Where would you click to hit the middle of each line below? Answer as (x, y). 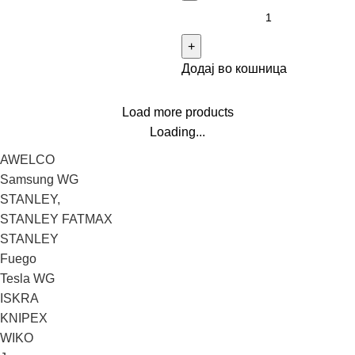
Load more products (177, 113)
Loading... (177, 132)
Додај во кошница (234, 69)
